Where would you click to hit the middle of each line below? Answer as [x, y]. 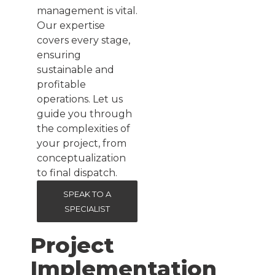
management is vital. [87, 10]
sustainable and [76, 69]
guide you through [84, 114]
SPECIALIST [87, 208]
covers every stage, [83, 40]
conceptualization [81, 158]
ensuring [59, 55]
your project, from [82, 143]
